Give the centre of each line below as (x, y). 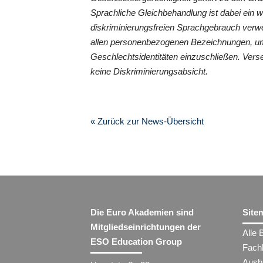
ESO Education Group (136, 242)
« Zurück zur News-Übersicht (147, 121)
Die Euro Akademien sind (142, 213)
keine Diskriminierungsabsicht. (149, 71)
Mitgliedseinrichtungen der (146, 227)
